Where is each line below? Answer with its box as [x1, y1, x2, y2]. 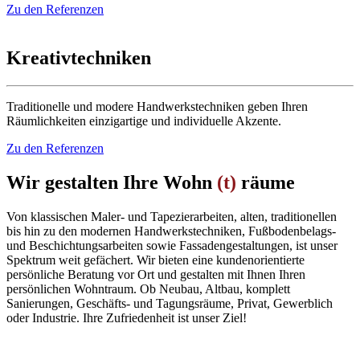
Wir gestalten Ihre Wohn [6, 172, 217, 194]
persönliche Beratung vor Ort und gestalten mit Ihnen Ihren [6, 268, 305, 282]
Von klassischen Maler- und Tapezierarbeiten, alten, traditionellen [6, 210, 337, 224]
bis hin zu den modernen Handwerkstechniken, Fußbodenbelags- [6, 224, 336, 239]
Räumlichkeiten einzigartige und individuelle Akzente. [6, 114, 281, 129]
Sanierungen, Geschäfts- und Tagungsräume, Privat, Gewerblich [6, 297, 333, 311]
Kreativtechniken [6, 47, 151, 69]
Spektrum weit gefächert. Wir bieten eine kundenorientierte [6, 253, 305, 268]
